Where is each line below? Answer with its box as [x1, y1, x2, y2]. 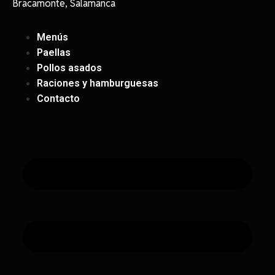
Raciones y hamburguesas [37, 77, 158, 90]
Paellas [37, 47, 71, 59]
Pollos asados [37, 62, 102, 74]
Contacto [37, 93, 80, 105]
